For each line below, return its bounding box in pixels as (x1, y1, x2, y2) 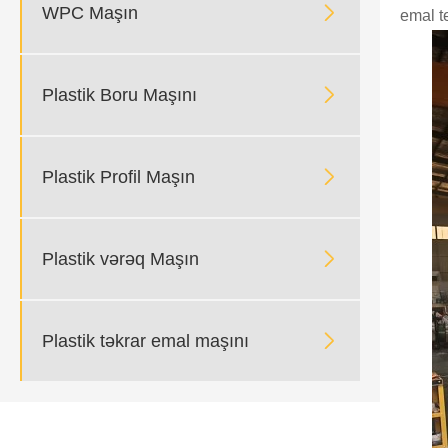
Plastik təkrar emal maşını (42, 330, 249, 351)
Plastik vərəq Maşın (42, 248, 199, 269)
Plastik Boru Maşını (42, 84, 197, 105)
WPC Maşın (42, 2, 138, 23)
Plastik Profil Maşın (42, 166, 195, 187)
